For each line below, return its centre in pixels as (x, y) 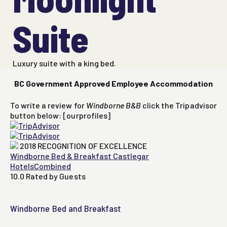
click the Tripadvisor (180, 105)
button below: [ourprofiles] (60, 116)
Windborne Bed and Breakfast (66, 209)
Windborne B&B (114, 105)
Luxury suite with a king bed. (64, 63)
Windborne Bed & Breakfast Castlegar (80, 156)
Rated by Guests (56, 176)
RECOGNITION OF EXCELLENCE (92, 146)
